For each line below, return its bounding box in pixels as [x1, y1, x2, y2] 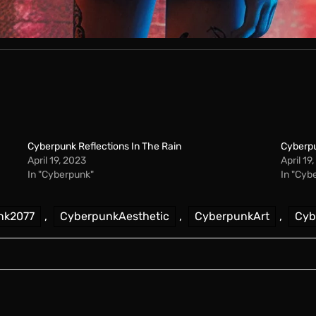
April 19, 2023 [28, 154, 87, 166]
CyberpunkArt [195, 209, 269, 223]
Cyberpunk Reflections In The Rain [28, 140, 182, 152]
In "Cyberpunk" [28, 169, 95, 181]
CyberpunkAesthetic [60, 209, 169, 223]
